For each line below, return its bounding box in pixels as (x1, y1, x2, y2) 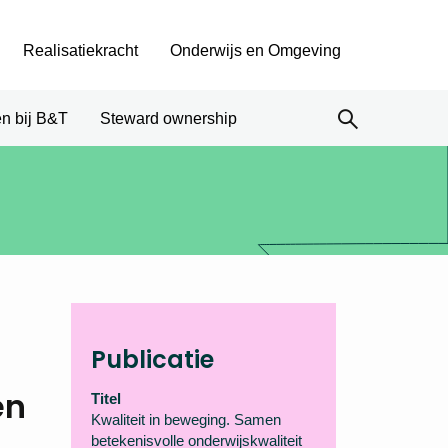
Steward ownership (100, 110, 237, 127)
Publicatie (91, 343, 214, 376)
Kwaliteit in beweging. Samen (91, 411, 281, 428)
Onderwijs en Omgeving (170, 42, 341, 59)
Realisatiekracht (23, 42, 138, 59)
